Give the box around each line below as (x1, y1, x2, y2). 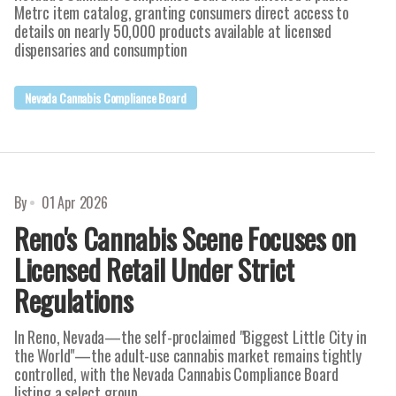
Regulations (14, 279, 133, 321)
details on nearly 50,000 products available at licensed (14, 19, 332, 42)
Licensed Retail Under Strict (14, 248, 295, 290)
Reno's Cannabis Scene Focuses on (14, 217, 356, 259)
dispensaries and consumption (14, 38, 187, 61)
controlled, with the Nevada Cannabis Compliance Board (14, 362, 339, 385)
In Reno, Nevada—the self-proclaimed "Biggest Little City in (14, 325, 367, 348)
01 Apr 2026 (41, 192, 108, 213)
